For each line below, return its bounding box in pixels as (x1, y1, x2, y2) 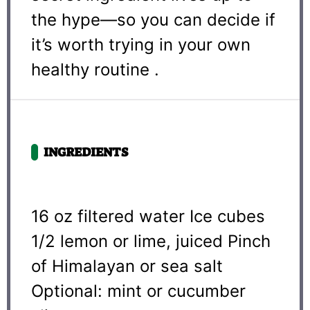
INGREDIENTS (44, 143, 128, 161)
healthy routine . (31, 59, 159, 80)
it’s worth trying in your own (31, 34, 250, 55)
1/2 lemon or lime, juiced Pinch (31, 230, 271, 251)
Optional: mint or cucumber (31, 280, 246, 301)
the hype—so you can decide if (31, 9, 275, 30)
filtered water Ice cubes (73, 206, 265, 226)
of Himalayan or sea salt (31, 255, 223, 276)
